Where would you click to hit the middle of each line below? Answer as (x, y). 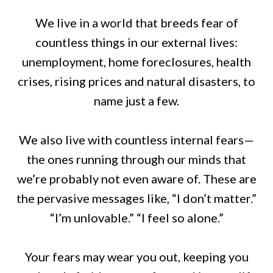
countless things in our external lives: (136, 42)
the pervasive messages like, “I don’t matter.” (136, 198)
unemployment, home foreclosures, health (136, 62)
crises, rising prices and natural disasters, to (136, 81)
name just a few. (136, 101)
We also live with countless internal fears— (136, 140)
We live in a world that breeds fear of (136, 23)
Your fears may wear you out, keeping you (136, 257)
